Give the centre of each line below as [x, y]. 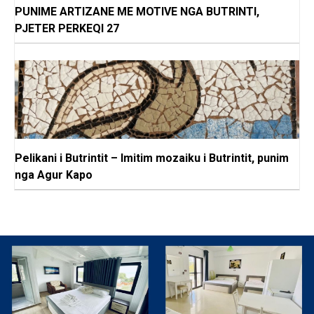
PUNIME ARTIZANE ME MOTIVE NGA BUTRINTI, [137, 12]
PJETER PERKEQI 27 [67, 29]
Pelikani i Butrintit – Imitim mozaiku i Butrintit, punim [152, 158]
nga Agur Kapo [54, 175]
